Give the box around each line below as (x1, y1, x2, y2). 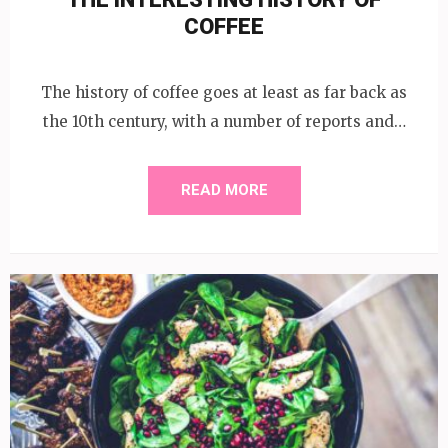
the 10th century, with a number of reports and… (42, 111, 406, 131)
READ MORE (180, 180, 268, 199)
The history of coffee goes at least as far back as (41, 82, 407, 102)
